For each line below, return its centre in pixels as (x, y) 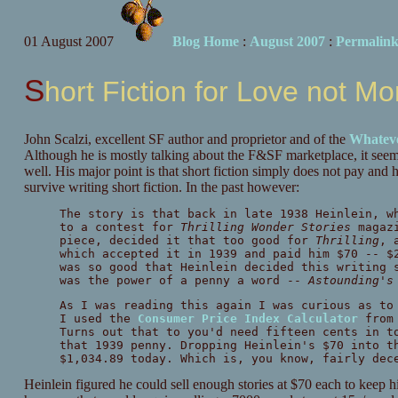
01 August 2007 (68, 41)
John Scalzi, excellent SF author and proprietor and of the (186, 139)
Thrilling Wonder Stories (265, 227)
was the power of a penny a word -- (183, 281)
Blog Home (205, 41)
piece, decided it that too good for (187, 241)
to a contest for (119, 227)
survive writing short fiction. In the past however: (161, 187)
